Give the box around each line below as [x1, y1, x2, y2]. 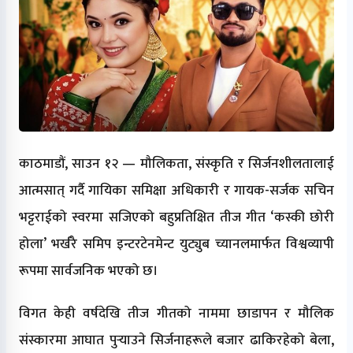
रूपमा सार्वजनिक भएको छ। [19, 259, 158, 282]
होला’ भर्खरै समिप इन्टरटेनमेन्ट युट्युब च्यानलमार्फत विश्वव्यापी [19, 232, 334, 255]
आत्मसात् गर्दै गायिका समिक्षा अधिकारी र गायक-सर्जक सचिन [19, 179, 334, 202]
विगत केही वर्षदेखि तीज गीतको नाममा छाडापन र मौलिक [19, 302, 334, 325]
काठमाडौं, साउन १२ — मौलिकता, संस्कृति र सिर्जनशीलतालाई [19, 152, 334, 175]
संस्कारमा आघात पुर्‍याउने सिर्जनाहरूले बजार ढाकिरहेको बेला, [19, 329, 334, 351]
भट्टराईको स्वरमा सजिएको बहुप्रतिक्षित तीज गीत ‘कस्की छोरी [19, 206, 334, 229]
